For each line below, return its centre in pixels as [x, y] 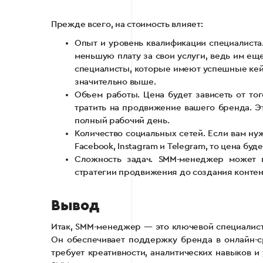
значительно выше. [115, 82]
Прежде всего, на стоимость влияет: [127, 24]
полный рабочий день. [122, 120]
